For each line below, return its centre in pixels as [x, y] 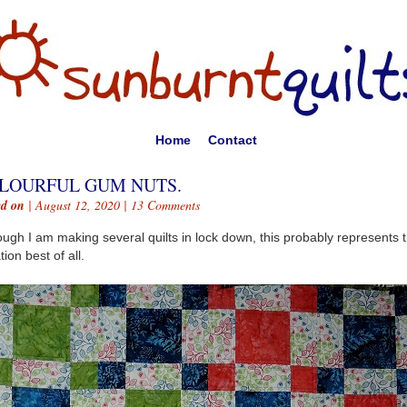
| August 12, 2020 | [78, 205]
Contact [232, 140]
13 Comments [165, 205]
